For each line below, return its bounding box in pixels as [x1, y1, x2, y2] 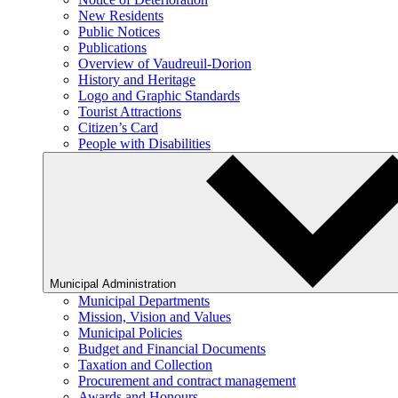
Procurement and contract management [78, 373, 296, 388]
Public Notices [78, 24, 160, 39]
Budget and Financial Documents [78, 341, 266, 356]
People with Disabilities [78, 136, 211, 151]
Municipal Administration [50, 277, 179, 291]
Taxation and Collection [78, 357, 212, 372]
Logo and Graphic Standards [78, 88, 240, 103]
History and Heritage [78, 72, 195, 87]
